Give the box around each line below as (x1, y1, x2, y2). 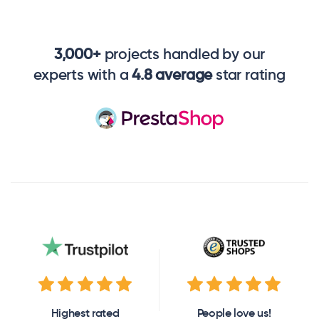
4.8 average (132, 66, 213, 85)
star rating (212, 66, 286, 85)
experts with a (33, 66, 132, 85)
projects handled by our (100, 45, 266, 64)
